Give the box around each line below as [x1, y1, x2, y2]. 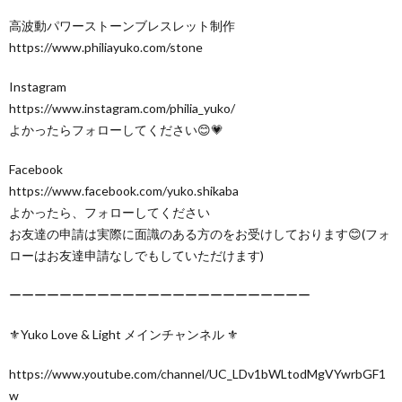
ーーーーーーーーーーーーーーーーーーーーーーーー [9, 286, 310, 302]
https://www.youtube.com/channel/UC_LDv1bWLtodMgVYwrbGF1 [9, 365, 386, 381]
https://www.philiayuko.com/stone [9, 39, 203, 55]
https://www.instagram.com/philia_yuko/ [9, 100, 235, 116]
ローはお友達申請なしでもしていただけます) [9, 247, 264, 263]
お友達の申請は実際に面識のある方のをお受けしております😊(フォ [9, 225, 390, 241]
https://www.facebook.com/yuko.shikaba [9, 182, 239, 198]
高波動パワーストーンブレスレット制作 [9, 17, 235, 33]
